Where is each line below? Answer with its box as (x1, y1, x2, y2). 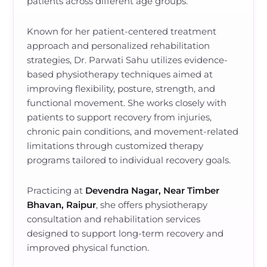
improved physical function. (27, 242, 150, 253)
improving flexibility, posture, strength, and (27, 83, 216, 94)
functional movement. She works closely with (27, 97, 227, 108)
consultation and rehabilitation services (27, 213, 201, 225)
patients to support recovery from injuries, (27, 111, 212, 123)
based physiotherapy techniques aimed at (27, 69, 213, 80)
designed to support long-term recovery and (27, 228, 224, 239)
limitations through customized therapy (27, 140, 204, 151)
